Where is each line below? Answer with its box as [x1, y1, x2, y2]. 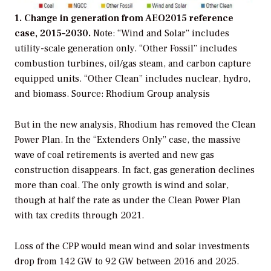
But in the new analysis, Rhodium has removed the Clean [15, 118, 256, 131]
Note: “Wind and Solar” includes [93, 27, 229, 39]
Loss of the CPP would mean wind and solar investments [15, 240, 250, 252]
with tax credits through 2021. [15, 209, 144, 221]
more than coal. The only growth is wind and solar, [15, 178, 229, 191]
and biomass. [15, 87, 71, 100]
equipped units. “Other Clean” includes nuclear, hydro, [15, 72, 250, 85]
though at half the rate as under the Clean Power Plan [15, 194, 241, 206]
